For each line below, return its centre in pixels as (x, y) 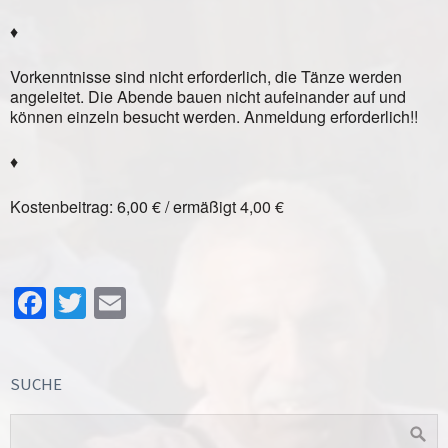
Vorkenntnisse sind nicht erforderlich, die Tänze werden (206, 76)
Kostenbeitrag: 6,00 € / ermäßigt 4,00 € (147, 206)
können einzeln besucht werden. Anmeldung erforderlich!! (214, 116)
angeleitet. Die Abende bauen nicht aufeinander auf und (208, 96)
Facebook (110, 303)
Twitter (134, 303)
